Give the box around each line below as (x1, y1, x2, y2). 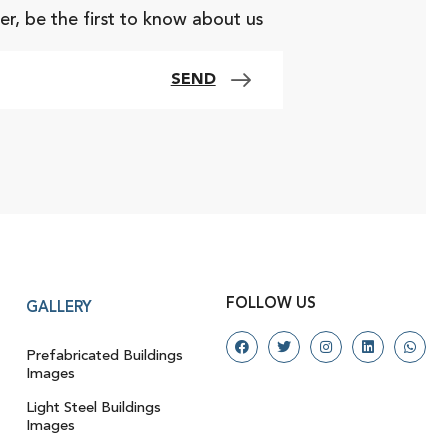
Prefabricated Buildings (26, 348, 183, 364)
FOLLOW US (226, 296, 316, 312)
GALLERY (26, 300, 92, 316)
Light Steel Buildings (26, 400, 161, 416)
